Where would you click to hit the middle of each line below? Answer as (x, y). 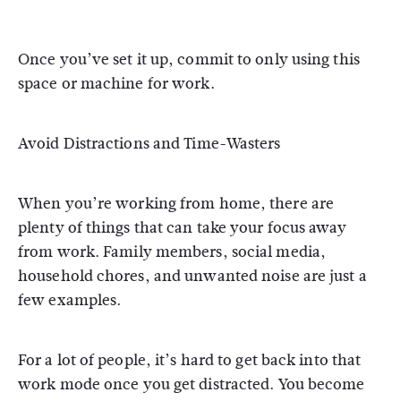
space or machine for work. (118, 84)
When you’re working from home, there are (176, 204)
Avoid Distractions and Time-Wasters (149, 144)
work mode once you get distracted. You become (192, 384)
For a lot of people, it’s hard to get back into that (190, 360)
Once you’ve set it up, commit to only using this (189, 60)
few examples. (70, 300)
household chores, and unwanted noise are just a (192, 276)
